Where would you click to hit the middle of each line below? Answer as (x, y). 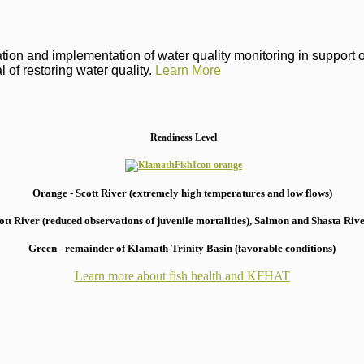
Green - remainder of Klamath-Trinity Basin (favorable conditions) (182, 248)
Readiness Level (184, 137)
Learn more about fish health (148, 275)
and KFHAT (256, 275)
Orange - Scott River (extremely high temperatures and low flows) (182, 193)
